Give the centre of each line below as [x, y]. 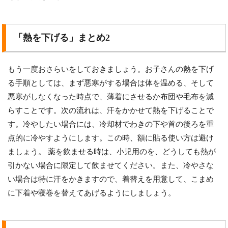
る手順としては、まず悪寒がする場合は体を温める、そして [111, 83]
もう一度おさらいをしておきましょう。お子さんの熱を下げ [111, 69]
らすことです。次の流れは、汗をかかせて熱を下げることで [111, 110]
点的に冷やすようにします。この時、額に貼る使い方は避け [111, 138]
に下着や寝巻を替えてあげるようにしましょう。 [92, 193]
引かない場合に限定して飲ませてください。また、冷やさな [111, 165]
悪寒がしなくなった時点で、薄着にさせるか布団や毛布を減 [111, 96]
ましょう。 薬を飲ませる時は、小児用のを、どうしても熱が [112, 151]
